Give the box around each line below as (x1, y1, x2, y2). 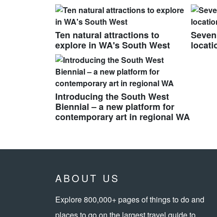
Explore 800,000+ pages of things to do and (55, 194, 204, 205)
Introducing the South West (55, 90, 169, 103)
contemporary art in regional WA (55, 110, 190, 124)
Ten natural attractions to (55, 29, 159, 42)
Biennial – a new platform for (55, 100, 174, 113)
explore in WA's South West (55, 39, 170, 52)
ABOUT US (55, 171, 120, 186)
